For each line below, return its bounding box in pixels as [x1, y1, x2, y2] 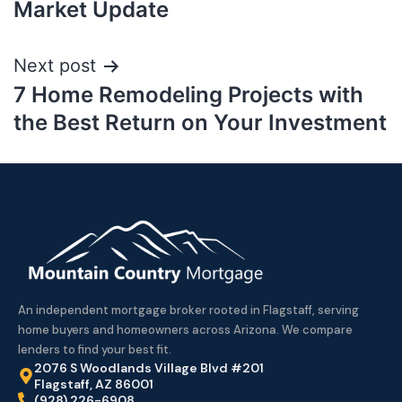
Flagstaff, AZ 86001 [34, 375, 153, 392]
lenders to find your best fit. [18, 341, 171, 357]
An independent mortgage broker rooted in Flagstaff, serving [18, 301, 359, 318]
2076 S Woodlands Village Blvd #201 [34, 359, 264, 376]
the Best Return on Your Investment [13, 109, 387, 135]
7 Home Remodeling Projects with [13, 82, 363, 108]
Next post [13, 55, 96, 76]
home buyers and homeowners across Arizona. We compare [18, 321, 353, 337]
